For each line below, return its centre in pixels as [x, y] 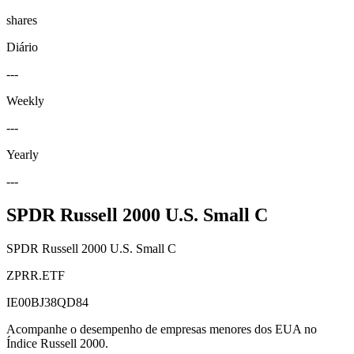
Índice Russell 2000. [57, 343]
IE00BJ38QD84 [47, 302]
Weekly [25, 100]
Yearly [23, 154]
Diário [22, 47]
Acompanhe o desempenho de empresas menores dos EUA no [162, 329]
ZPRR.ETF [36, 275]
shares [22, 20]
